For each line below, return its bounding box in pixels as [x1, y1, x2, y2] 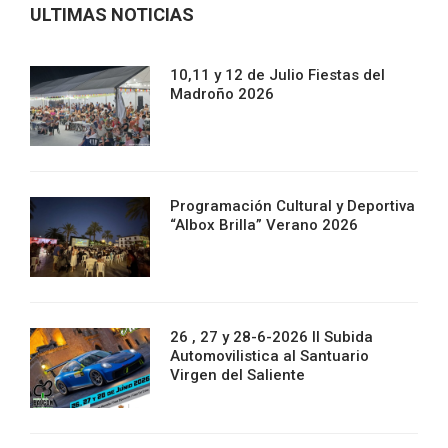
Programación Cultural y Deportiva [170, 196, 415, 215]
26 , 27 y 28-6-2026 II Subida [170, 327, 373, 346]
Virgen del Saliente [170, 365, 305, 384]
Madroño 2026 [170, 84, 274, 103]
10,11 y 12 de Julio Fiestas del [170, 65, 385, 84]
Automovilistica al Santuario [170, 346, 369, 365]
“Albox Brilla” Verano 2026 [170, 215, 358, 234]
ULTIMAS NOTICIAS [30, 3, 194, 25]
